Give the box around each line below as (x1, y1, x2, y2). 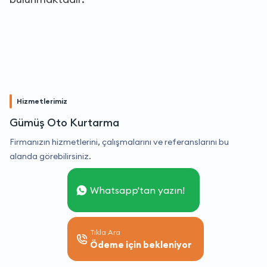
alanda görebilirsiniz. (10, 150, 91, 162)
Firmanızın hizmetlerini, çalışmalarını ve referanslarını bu (10, 136, 229, 147)
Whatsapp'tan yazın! (90, 184, 185, 196)
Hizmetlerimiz (17, 96, 67, 105)
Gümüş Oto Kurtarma (10, 115, 119, 129)
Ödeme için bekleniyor (90, 238, 192, 250)
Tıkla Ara (90, 227, 120, 237)
